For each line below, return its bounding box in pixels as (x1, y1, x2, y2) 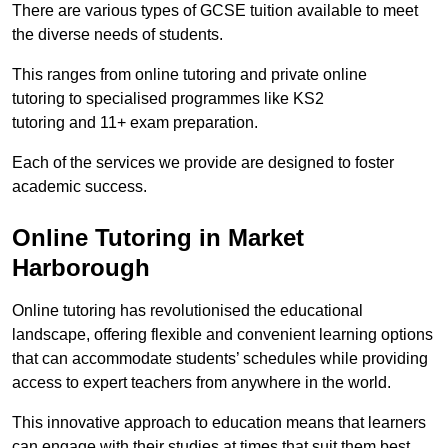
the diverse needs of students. (12, 26, 223, 44)
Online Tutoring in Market (12, 224, 304, 252)
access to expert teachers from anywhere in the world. (12, 374, 391, 392)
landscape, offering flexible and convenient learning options (12, 326, 433, 344)
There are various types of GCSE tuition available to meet (12, 2, 418, 20)
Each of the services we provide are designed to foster (12, 154, 394, 172)
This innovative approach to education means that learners (12, 414, 426, 432)
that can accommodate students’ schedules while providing (12, 350, 428, 368)
